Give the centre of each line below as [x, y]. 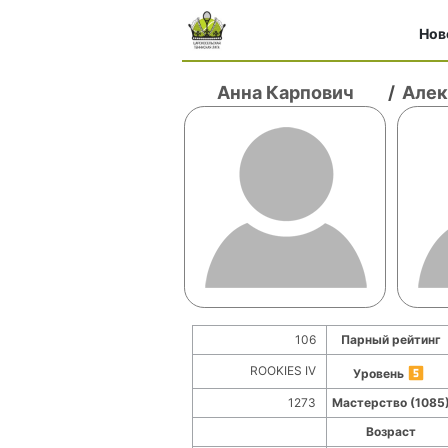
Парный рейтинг [391, 339]
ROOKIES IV [282, 370]
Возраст [391, 431]
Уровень [379, 373]
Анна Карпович [285, 92]
